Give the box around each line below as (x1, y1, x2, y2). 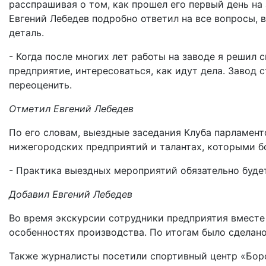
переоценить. (9, 78, 72, 91)
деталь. (9, 26, 44, 39)
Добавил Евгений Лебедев (9, 188, 132, 200)
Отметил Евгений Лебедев (9, 102, 134, 115)
